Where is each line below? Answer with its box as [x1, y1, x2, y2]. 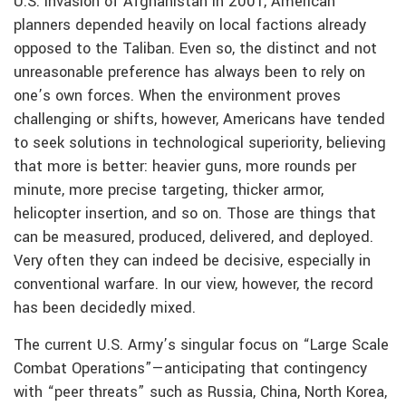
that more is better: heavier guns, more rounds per [14, 155, 356, 178]
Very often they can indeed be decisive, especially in [14, 249, 371, 272]
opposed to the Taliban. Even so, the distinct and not [14, 37, 377, 60]
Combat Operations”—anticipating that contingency [14, 357, 367, 380]
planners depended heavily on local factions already [14, 14, 366, 36]
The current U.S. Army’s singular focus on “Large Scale [14, 333, 389, 356]
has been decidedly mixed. [14, 296, 196, 319]
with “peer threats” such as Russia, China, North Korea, [14, 381, 387, 403]
